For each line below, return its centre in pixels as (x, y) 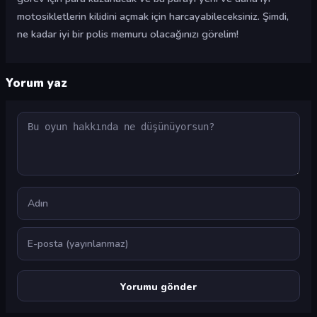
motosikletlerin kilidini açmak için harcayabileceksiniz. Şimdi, (153, 16)
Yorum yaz (36, 83)
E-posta (34, 234)
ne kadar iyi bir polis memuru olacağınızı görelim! (128, 34)
